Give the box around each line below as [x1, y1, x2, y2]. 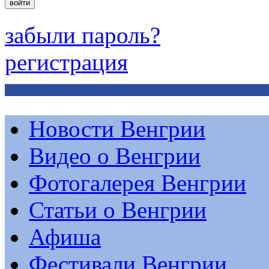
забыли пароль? [5, 22, 160, 48]
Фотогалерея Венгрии [29, 169, 246, 196]
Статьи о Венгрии [29, 196, 207, 223]
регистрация [5, 49, 128, 75]
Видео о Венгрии [29, 142, 201, 169]
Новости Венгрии [29, 115, 205, 142]
